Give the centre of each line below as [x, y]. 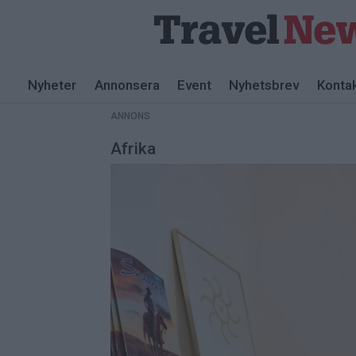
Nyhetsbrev [264, 85]
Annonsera [127, 85]
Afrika [133, 148]
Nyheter [52, 85]
